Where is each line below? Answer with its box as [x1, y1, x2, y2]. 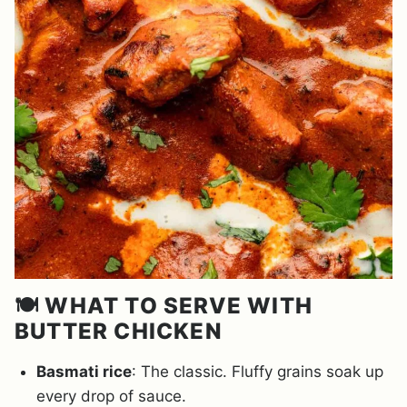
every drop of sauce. [36, 386, 186, 405]
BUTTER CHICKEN [15, 317, 223, 344]
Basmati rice [36, 362, 132, 381]
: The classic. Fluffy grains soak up [132, 362, 383, 381]
